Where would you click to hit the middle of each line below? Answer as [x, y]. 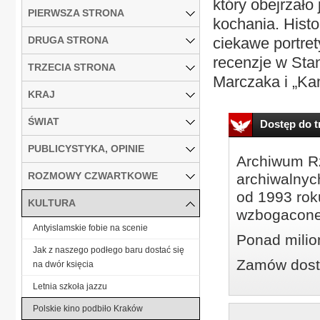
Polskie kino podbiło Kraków [88, 308]
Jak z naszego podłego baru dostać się [109, 250]
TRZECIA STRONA [72, 67]
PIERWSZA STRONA [76, 12]
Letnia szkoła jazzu [70, 286]
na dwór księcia [63, 264]
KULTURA [52, 202]
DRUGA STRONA [68, 40]
